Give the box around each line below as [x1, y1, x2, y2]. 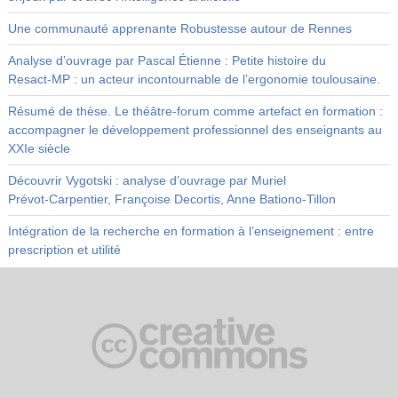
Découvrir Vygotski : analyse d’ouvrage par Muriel [7, 172, 286, 187]
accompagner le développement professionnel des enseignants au [7, 122, 382, 137]
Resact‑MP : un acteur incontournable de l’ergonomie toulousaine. [7, 71, 380, 86]
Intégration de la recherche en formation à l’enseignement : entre [7, 223, 374, 238]
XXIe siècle [7, 140, 70, 155]
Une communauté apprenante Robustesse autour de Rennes [7, 20, 352, 36]
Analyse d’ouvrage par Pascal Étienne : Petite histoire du [7, 52, 326, 68]
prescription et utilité [7, 242, 121, 257]
